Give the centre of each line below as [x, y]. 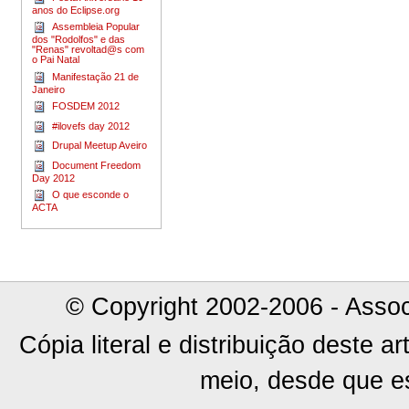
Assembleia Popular [94, 26]
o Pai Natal [56, 60]
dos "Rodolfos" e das [79, 40]
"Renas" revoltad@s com [89, 50]
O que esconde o [88, 195]
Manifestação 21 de [93, 76]
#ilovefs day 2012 [89, 126]
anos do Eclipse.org [76, 10]
